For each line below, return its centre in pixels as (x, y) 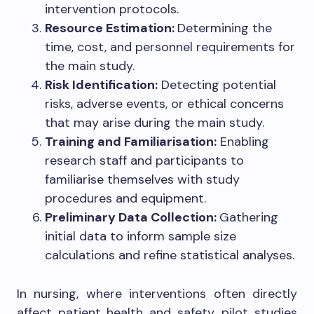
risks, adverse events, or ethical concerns (164, 104)
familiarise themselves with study (142, 180)
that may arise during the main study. (155, 123)
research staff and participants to (144, 161)
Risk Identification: (101, 85)
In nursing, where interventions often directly (157, 294)
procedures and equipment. (125, 199)
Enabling (243, 142)
